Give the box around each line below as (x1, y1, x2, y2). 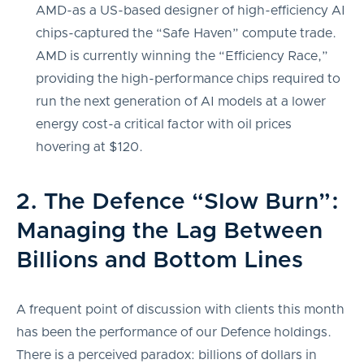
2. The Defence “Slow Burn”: (16, 190, 339, 214)
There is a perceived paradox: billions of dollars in (16, 348, 317, 362)
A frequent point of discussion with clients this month (16, 302, 344, 316)
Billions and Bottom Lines (16, 249, 304, 272)
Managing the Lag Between (16, 219, 323, 243)
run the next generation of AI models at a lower (36, 94, 326, 108)
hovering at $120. (36, 140, 144, 154)
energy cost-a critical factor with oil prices (36, 117, 292, 131)
